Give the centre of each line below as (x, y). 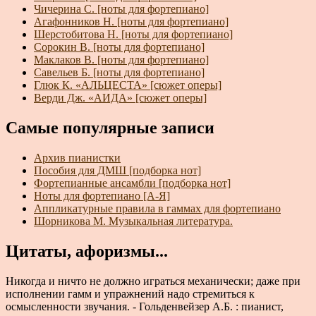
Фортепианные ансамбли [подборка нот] (132, 183)
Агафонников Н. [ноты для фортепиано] (131, 22)
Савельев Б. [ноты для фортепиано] (119, 73)
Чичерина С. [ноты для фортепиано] (121, 9)
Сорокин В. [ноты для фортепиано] (119, 47)
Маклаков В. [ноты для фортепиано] (121, 60)
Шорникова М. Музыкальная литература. (133, 221)
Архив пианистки (77, 158)
